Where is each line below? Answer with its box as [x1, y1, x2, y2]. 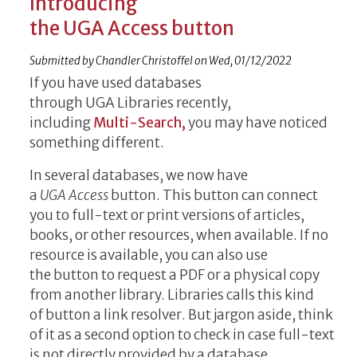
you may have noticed [186, 113, 328, 131]
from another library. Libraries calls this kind [29, 285, 314, 304]
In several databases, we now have [29, 166, 248, 184]
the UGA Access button [29, 15, 234, 41]
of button [29, 305, 91, 324]
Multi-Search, [93, 113, 186, 131]
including [29, 113, 93, 131]
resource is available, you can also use [29, 245, 268, 264]
